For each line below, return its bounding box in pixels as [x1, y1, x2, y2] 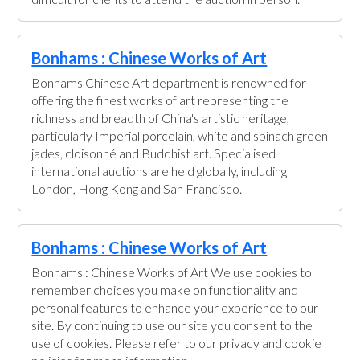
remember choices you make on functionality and [31, 282, 299, 297]
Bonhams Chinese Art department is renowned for [31, 75, 307, 90]
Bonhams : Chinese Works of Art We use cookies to [31, 264, 313, 280]
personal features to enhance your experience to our [31, 300, 319, 315]
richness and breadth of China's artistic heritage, [31, 110, 290, 125]
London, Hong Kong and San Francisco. [31, 181, 243, 196]
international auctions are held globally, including [31, 163, 288, 178]
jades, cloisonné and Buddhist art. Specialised [31, 145, 276, 161]
